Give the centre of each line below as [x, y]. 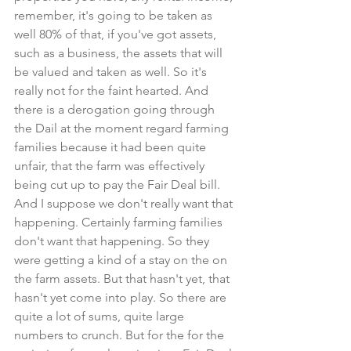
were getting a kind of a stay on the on [122, 260]
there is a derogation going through [116, 109]
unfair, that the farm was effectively [111, 166]
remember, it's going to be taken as [115, 15]
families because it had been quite [112, 147]
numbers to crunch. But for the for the [121, 335]
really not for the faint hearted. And [113, 90]
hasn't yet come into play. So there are [122, 297]
